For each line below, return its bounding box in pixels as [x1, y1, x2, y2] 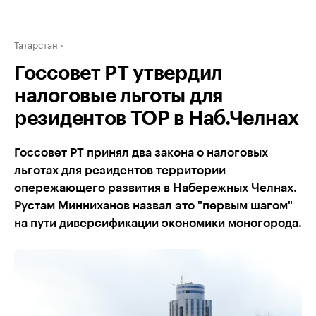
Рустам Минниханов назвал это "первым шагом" [14, 200, 293, 212]
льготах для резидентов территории [14, 164, 226, 176]
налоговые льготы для [14, 86, 223, 106]
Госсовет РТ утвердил [14, 63, 222, 83]
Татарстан [14, 37, 58, 51]
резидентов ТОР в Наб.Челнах [14, 109, 299, 128]
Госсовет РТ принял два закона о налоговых [14, 147, 268, 159]
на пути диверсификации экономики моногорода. [14, 217, 302, 229]
